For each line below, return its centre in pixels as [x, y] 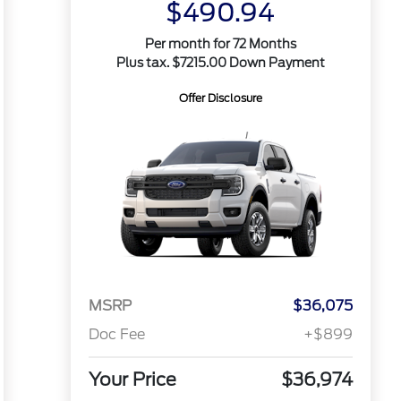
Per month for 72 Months [220, 44]
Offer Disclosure [220, 98]
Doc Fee [116, 335]
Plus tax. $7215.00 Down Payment [220, 63]
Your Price [132, 380]
